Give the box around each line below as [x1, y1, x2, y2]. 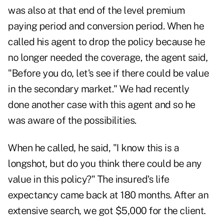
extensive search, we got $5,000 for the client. [8, 205, 206, 217]
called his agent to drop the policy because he [8, 36, 205, 48]
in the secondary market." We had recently [8, 83, 190, 95]
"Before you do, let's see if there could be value [8, 67, 209, 80]
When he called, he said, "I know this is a [8, 142, 179, 154]
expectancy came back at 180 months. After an [8, 189, 208, 201]
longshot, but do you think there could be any [8, 158, 202, 170]
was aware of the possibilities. [8, 114, 137, 127]
